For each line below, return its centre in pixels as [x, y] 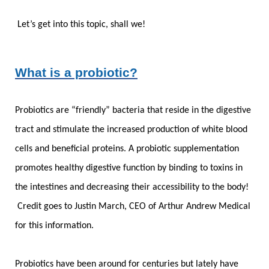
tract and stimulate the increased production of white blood [131, 129]
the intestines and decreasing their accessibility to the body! [132, 187]
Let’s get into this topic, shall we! [80, 24]
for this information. [54, 225]
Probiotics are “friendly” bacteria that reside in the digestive [133, 110]
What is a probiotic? [76, 72]
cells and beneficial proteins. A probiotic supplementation [127, 149]
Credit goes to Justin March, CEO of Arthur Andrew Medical [133, 206]
